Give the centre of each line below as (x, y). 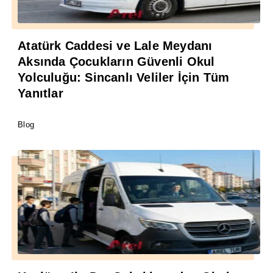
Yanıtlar (41, 94)
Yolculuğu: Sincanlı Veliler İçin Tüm (124, 78)
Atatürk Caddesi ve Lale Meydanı (115, 46)
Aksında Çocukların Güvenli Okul (116, 62)
